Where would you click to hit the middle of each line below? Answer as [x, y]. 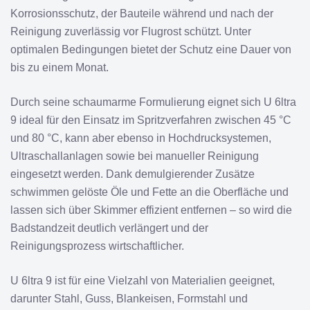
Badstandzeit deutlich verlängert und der [109, 228]
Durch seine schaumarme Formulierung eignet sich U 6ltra [153, 102]
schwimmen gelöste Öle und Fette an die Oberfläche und [149, 192]
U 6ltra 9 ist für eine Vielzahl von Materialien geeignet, [143, 281]
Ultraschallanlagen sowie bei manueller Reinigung [135, 156]
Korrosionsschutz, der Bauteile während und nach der [142, 13]
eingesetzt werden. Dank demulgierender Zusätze [133, 174]
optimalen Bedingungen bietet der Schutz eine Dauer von [151, 49]
